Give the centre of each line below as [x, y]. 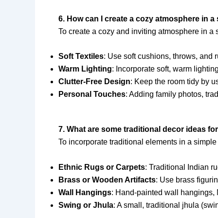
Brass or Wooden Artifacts [107, 180]
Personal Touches [92, 94]
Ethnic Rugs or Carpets [102, 167]
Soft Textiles [81, 56]
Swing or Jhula [86, 205]
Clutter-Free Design [94, 82]
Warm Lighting [85, 69]
